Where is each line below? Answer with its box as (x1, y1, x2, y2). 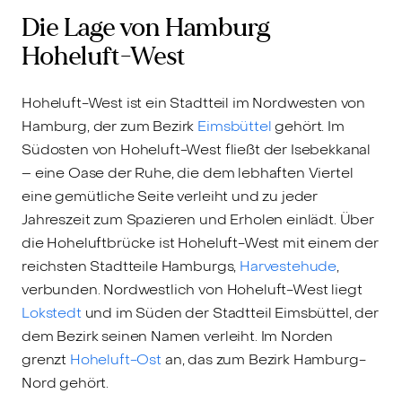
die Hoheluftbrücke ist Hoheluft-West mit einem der (22, 233, 379, 253)
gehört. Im (271, 117, 345, 136)
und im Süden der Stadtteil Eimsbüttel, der (81, 303, 379, 323)
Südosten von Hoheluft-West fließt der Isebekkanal (22, 140, 371, 160)
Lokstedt (22, 303, 82, 323)
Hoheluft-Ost (69, 350, 162, 370)
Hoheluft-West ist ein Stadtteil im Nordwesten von (22, 93, 366, 113)
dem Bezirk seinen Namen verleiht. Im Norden (22, 327, 334, 346)
